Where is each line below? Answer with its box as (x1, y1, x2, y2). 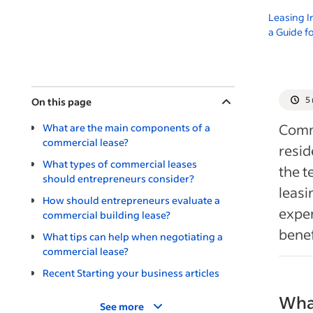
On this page (31, 95, 92, 108)
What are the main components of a (43, 121, 210, 134)
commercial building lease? (43, 208, 170, 221)
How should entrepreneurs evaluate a (43, 194, 220, 207)
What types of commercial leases (43, 157, 197, 170)
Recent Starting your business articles (43, 266, 219, 279)
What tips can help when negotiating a (43, 230, 223, 243)
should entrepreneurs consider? (43, 172, 194, 185)
